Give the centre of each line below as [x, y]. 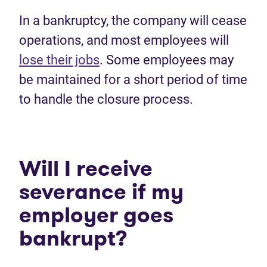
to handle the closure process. [106, 99]
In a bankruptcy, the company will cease [133, 21]
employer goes [96, 215]
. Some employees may [167, 60]
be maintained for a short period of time [133, 80]
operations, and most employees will [124, 40]
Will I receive [86, 168]
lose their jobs [59, 60]
